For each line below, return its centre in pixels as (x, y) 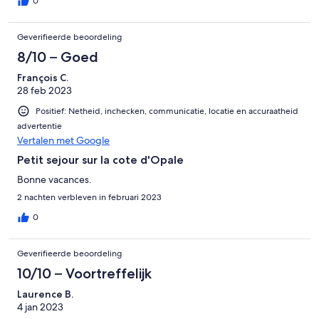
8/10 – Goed (58, 57)
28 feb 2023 (45, 91)
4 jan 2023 (40, 307)
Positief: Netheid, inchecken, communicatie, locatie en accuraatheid (167, 111)
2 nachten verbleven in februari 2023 (89, 198)
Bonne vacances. (54, 180)
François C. (43, 78)
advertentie (40, 126)
